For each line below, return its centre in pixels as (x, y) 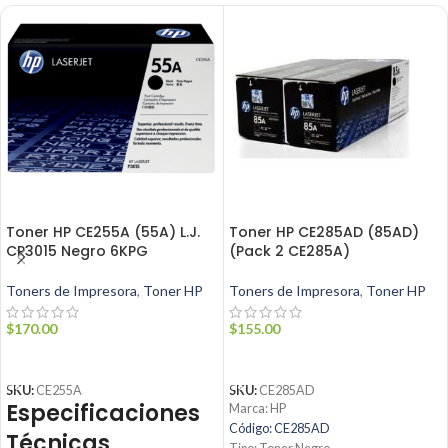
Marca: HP (257, 409)
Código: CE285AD (279, 429)
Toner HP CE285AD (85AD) (324, 232)
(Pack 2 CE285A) (289, 251)
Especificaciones (103, 414)
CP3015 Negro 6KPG (77, 251)
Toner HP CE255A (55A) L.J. (103, 232)
